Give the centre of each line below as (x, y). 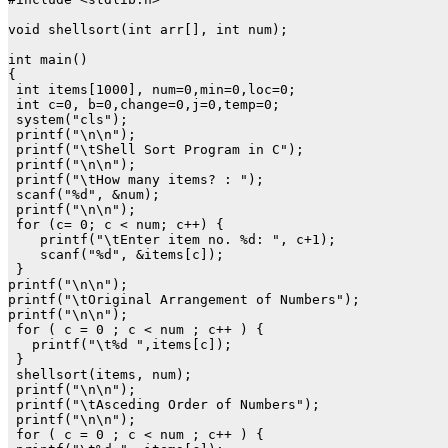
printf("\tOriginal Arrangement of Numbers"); (184, 300)
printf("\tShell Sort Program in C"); (156, 150)
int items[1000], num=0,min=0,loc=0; (152, 90)
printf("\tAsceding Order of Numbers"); (164, 405)
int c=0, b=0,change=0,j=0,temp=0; (144, 105)
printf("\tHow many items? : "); (136, 180)
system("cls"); (68, 120)
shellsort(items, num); (100, 375)
